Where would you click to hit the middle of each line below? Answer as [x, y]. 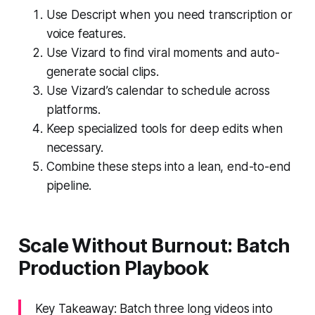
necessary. [75, 147]
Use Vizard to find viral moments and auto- [163, 52]
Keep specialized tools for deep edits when [164, 128]
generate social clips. [102, 71]
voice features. [86, 33]
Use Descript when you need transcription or [169, 14]
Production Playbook [113, 268]
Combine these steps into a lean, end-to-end [168, 166]
